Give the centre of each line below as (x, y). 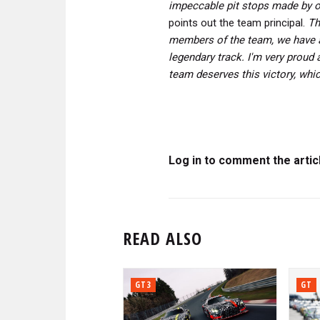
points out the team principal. (238, 22)
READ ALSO (162, 238)
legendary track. (206, 57)
